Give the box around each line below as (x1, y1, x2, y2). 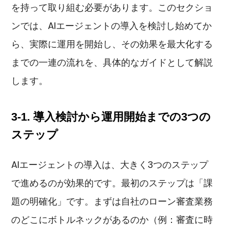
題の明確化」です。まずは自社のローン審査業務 (11, 194, 213, 208)
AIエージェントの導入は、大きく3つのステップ (11, 158, 209, 171)
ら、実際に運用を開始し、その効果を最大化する (11, 38, 213, 51)
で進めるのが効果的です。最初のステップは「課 (11, 176, 213, 189)
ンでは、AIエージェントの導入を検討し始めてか (11, 19, 212, 33)
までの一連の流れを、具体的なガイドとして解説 (11, 56, 213, 69)
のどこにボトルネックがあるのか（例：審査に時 (11, 213, 213, 226)
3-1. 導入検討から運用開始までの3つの (11, 110, 211, 124)
